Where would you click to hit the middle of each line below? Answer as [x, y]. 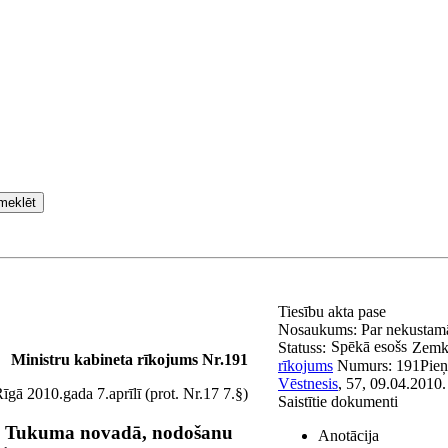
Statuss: [302, 347]
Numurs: [366, 365]
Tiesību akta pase [334, 311]
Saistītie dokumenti [338, 401]
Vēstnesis [308, 383]
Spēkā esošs [369, 346]
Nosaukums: [319, 329]
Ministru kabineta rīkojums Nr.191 [129, 359]
